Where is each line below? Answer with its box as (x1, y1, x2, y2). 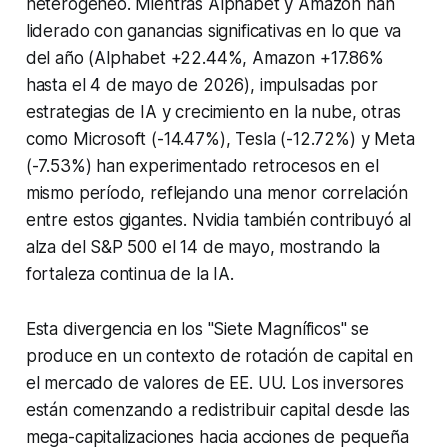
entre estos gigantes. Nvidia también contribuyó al (25, 210, 412, 231)
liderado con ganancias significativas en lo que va (25, 21, 402, 42)
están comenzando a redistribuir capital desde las (25, 400, 410, 421)
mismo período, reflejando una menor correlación (25, 183, 408, 204)
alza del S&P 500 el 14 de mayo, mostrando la (25, 237, 381, 258)
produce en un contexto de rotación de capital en (25, 346, 413, 367)
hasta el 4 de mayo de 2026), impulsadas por (25, 75, 378, 96)
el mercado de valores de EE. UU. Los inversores (25, 373, 404, 394)
